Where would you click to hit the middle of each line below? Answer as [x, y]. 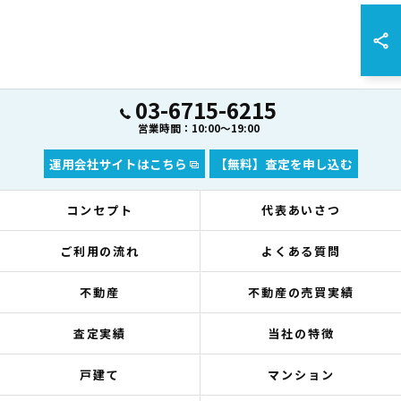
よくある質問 [301, 251]
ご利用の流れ [100, 251]
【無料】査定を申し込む [283, 164]
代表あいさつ [301, 210]
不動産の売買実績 [301, 292]
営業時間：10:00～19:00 [198, 128]
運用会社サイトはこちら [118, 164]
